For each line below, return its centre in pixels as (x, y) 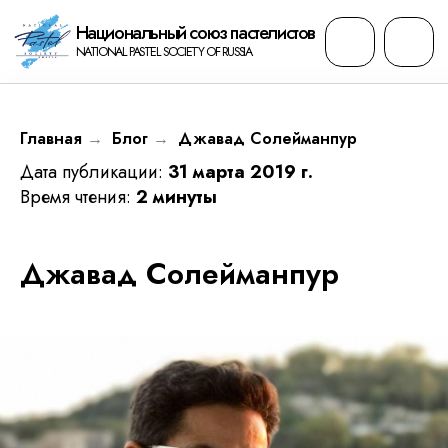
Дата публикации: (94, 172)
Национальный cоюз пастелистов (139, 23)
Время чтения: (78, 197)
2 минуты (176, 197)
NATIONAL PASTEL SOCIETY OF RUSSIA (116, 37)
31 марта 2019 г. (240, 172)
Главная (51, 138)
